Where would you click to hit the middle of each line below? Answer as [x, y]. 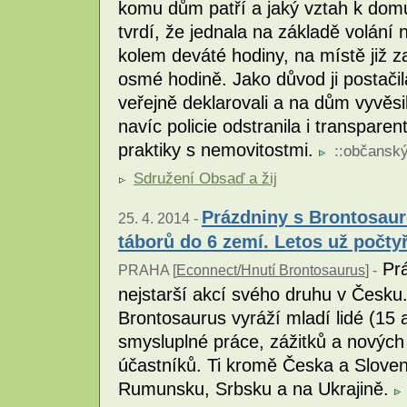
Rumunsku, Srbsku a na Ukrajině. [256, 389]
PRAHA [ [147, 271]
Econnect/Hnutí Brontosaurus [271, 271]
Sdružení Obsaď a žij [205, 178]
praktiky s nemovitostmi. [218, 149]
